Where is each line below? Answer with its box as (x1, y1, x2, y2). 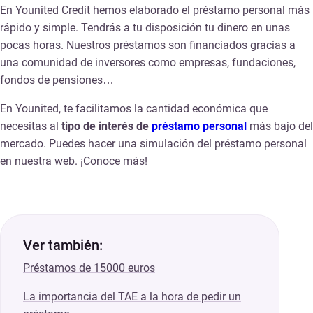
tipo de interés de (61, 119, 152, 133)
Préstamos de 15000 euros (23, 261, 155, 275)
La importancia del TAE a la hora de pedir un (23, 290, 241, 304)
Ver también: (23, 237, 103, 254)
